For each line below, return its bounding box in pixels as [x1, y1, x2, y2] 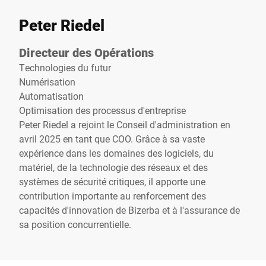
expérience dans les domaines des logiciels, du [19, 147, 214, 159]
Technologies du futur [19, 61, 111, 74]
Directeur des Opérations [19, 45, 154, 60]
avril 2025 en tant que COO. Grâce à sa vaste [19, 132, 205, 145]
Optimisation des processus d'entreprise [19, 104, 186, 116]
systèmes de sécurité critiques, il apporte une [19, 175, 205, 188]
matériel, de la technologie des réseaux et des [19, 161, 208, 173]
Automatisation [19, 90, 84, 102]
